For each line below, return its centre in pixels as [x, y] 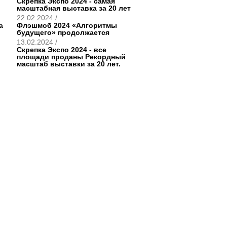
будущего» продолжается [63, 32]
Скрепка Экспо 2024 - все [62, 50]
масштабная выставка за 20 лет [74, 8]
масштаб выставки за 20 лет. [69, 64]
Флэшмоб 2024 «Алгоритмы [67, 25]
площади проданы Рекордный [71, 57]
